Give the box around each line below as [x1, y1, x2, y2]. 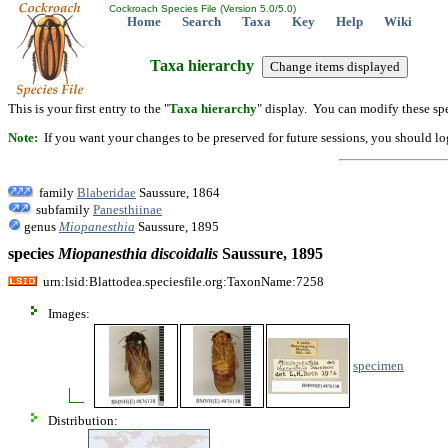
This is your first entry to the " [8, 101, 169, 116]
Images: [48, 305, 90, 321]
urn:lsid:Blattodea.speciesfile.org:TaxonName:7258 [37, 273, 324, 289]
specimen [353, 357, 404, 373]
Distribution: [48, 412, 118, 428]
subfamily [33, 201, 93, 217]
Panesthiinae [93, 201, 162, 217]
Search [182, 14, 221, 29]
